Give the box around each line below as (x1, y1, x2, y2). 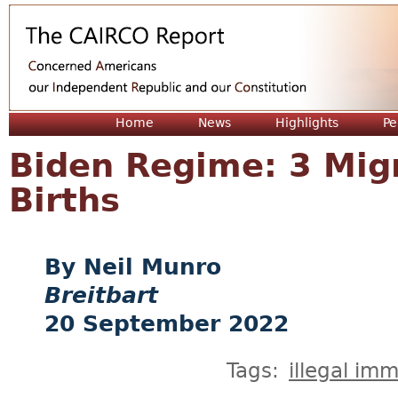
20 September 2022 (44, 311, 289, 337)
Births (9, 181, 120, 219)
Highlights (275, 115, 338, 130)
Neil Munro (84, 254, 221, 280)
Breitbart (44, 283, 158, 308)
